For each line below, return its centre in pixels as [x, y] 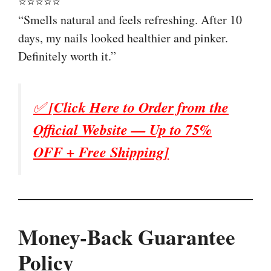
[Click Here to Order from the [139, 107]
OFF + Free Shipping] [101, 152]
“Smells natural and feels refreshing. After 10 [130, 19]
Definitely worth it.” [67, 56]
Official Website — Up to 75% [122, 129]
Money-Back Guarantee [127, 237]
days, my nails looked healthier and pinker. [123, 38]
